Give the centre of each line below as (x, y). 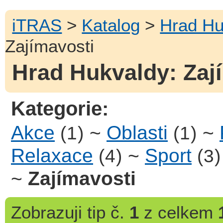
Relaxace (52, 155)
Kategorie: (60, 108)
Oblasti (137, 132)
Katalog (111, 25)
